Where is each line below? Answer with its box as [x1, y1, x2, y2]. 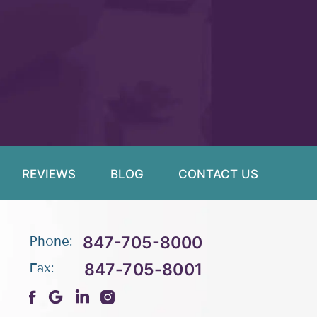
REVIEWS [22, 167, 76, 181]
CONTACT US [178, 167, 258, 181]
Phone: [29, 234, 72, 249]
